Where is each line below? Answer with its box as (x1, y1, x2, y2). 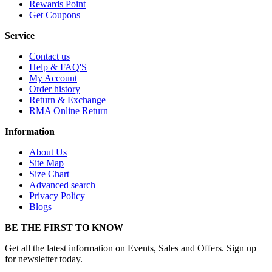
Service (5, 30, 35, 41)
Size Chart (29, 169, 69, 180)
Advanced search (29, 180, 95, 191)
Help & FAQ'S (29, 62, 87, 73)
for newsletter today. (5, 254, 83, 265)
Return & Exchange (29, 95, 106, 106)
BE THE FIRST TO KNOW (5, 222, 123, 233)
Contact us (29, 51, 70, 62)
